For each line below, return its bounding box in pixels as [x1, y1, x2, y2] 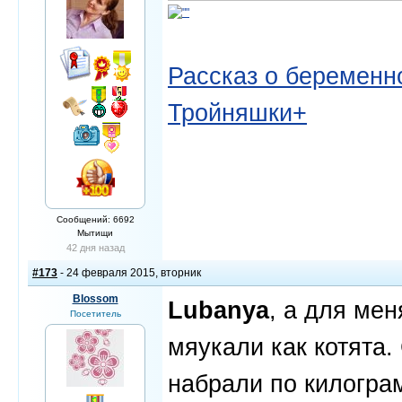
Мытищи [77, 228, 113, 238]
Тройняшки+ [168, 99, 307, 127]
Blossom [72, 293, 118, 305]
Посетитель [69, 309, 121, 319]
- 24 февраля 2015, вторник [57, 267, 201, 279]
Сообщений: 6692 [56, 214, 135, 224]
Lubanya [168, 296, 269, 324]
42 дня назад [66, 242, 125, 253]
